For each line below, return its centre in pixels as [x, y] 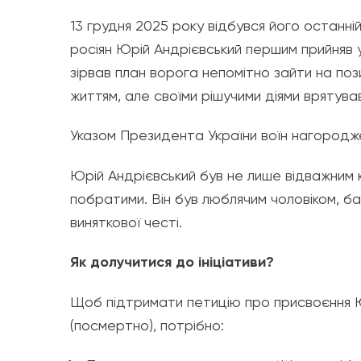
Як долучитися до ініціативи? [172, 262]
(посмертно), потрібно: [147, 326]
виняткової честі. [126, 222]
